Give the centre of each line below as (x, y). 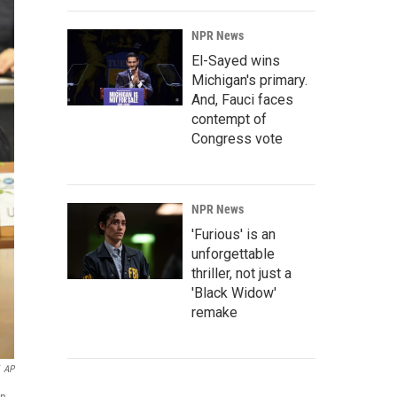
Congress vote (237, 139)
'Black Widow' (234, 293)
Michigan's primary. (249, 80)
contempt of (229, 119)
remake (214, 312)
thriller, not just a (241, 273)
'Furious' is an (234, 234)
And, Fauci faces (242, 100)
